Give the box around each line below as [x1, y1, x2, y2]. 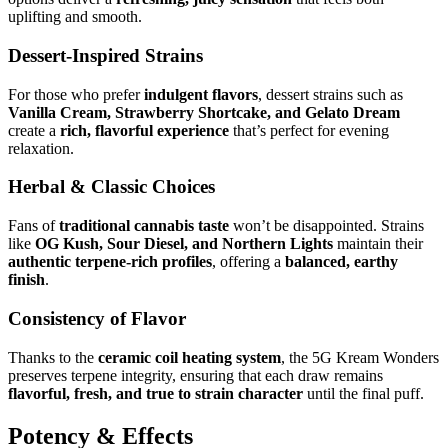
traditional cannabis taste [59, 217, 229, 235]
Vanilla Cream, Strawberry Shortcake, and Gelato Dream [8, 103, 400, 121]
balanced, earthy [285, 253, 398, 271]
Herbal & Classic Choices [8, 176, 215, 198]
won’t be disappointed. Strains [229, 217, 424, 235]
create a [8, 121, 60, 139]
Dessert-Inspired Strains [8, 45, 203, 66]
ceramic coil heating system [98, 348, 281, 366]
